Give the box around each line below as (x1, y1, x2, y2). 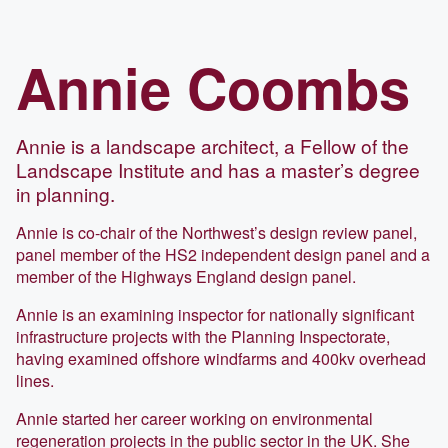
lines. (16, 368, 54, 392)
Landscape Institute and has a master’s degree (16, 155, 420, 183)
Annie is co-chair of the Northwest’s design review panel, (16, 220, 417, 244)
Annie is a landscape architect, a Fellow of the (16, 131, 409, 159)
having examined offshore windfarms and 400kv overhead (16, 346, 426, 370)
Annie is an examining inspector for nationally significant (16, 302, 414, 326)
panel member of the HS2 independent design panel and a (16, 242, 430, 266)
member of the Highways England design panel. (16, 264, 356, 288)
